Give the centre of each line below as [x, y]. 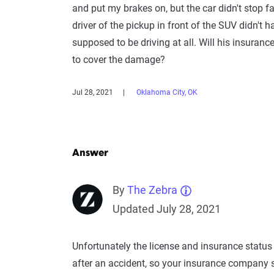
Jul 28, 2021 [93, 92]
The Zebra [152, 190]
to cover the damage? [119, 60]
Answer [90, 154]
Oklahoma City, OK [167, 92]
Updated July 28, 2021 [167, 209]
